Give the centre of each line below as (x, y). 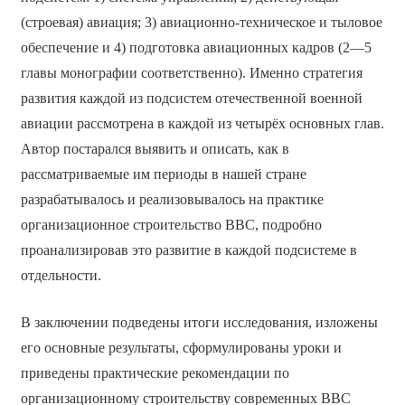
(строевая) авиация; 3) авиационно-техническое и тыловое (201, 23)
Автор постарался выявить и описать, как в (155, 149)
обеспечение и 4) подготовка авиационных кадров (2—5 (196, 48)
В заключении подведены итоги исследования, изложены (199, 323)
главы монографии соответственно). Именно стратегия (191, 73)
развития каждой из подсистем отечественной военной (191, 99)
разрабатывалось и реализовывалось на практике (172, 200)
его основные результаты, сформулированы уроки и (181, 348)
